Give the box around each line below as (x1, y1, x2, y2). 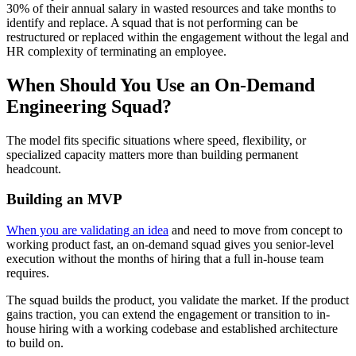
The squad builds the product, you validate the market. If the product (6, 293, 349, 308)
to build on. (6, 336, 64, 350)
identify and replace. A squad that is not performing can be (6, 15, 298, 29)
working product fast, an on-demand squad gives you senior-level (6, 238, 334, 252)
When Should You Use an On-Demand (6, 74, 315, 95)
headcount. (6, 161, 61, 176)
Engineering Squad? (6, 95, 172, 117)
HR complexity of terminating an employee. (6, 44, 226, 58)
